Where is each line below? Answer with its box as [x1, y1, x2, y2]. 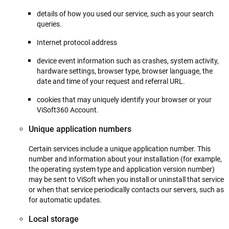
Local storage [29, 214, 79, 224]
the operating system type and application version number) [29, 165, 215, 173]
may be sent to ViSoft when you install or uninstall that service [29, 175, 224, 184]
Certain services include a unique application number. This [29, 145, 211, 153]
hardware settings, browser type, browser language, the [37, 67, 213, 75]
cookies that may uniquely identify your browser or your [37, 96, 212, 104]
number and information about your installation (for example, [29, 155, 222, 163]
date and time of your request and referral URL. [37, 77, 185, 85]
